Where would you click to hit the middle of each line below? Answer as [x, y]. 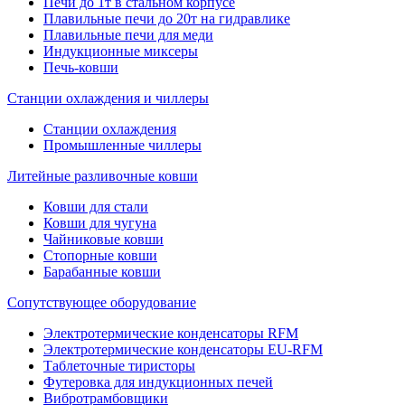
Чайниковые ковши [104, 239]
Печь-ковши [81, 67]
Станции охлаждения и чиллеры [108, 98]
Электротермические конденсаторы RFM [171, 333]
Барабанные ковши [102, 272]
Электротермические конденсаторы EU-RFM [183, 349]
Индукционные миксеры [121, 51]
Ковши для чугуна [100, 223]
